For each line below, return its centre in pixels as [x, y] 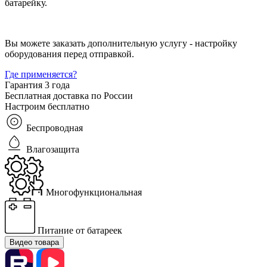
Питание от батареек [80, 231]
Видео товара [34, 243]
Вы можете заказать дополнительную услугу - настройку [121, 43]
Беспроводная [55, 128]
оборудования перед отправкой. [69, 54]
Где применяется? [41, 74]
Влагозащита [53, 149]
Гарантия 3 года [37, 85]
